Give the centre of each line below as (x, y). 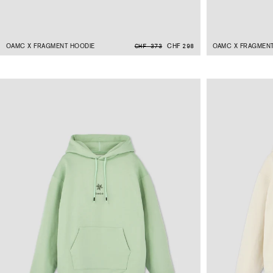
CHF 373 (148, 47)
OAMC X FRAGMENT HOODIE (51, 46)
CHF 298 (181, 46)
